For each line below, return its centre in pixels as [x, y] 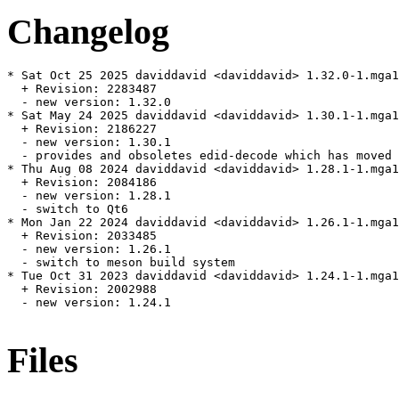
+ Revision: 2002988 [82, 289]
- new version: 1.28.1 [89, 196]
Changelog [88, 31]
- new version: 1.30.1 [89, 142]
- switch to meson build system [121, 263]
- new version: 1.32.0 [89, 102]
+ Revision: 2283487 [82, 89]
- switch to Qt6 [68, 209]
